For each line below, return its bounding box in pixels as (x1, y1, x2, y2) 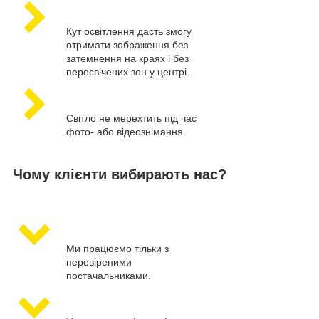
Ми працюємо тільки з (66, 243, 169, 255)
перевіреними (66, 256, 132, 268)
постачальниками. (66, 270, 151, 282)
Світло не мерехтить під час (66, 113, 197, 125)
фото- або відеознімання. (66, 126, 186, 138)
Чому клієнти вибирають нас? (13, 167, 226, 183)
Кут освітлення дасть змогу (66, 26, 192, 38)
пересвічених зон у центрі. (66, 66, 189, 78)
